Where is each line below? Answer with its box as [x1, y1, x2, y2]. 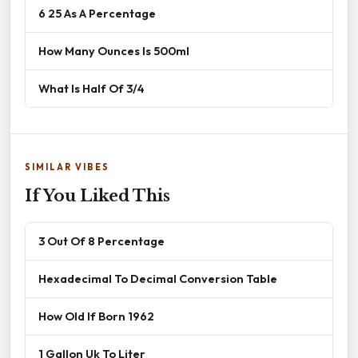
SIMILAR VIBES [25, 161, 109, 173]
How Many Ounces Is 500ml [38, 43, 189, 59]
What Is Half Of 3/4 [38, 81, 145, 97]
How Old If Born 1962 [38, 308, 154, 324]
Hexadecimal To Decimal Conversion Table [38, 271, 277, 287]
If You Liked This [25, 186, 170, 206]
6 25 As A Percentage [38, 6, 156, 22]
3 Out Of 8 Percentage [38, 233, 165, 249]
